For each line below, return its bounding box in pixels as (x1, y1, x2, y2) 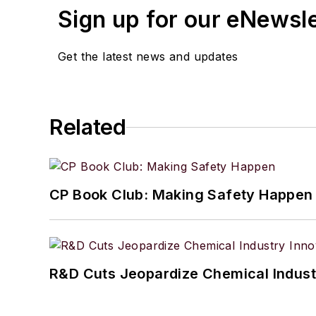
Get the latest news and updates (58, 49, 238, 64)
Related (49, 114, 126, 140)
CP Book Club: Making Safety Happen (49, 186, 313, 204)
